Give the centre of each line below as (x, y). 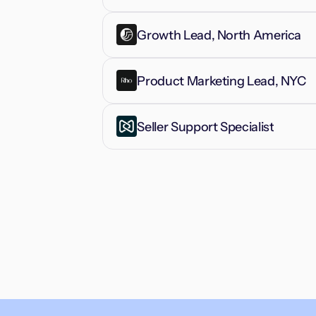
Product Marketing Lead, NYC (221, 81)
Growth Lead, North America (219, 35)
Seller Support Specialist (206, 127)
